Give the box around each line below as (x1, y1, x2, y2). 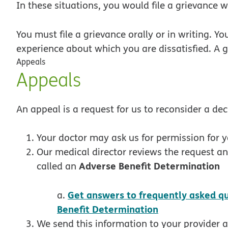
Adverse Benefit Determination (79, 159, 220, 173)
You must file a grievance (16, 27, 126, 41)
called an (37, 159, 79, 173)
